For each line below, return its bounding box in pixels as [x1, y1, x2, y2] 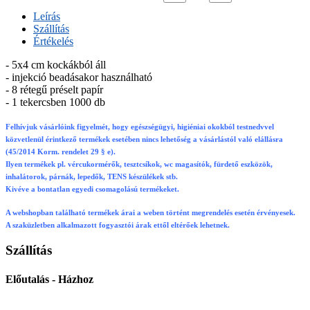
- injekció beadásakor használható [6, 71, 152, 83]
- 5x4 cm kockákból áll [6, 58, 106, 71]
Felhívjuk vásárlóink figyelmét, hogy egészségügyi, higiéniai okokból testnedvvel [6, 122, 274, 131]
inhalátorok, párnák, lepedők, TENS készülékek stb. [6, 172, 178, 181]
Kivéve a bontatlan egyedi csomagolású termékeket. [6, 185, 179, 193]
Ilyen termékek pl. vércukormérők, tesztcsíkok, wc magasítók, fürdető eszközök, [6, 160, 273, 168]
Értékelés [33, 35, 73, 47]
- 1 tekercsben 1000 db [6, 95, 105, 108]
